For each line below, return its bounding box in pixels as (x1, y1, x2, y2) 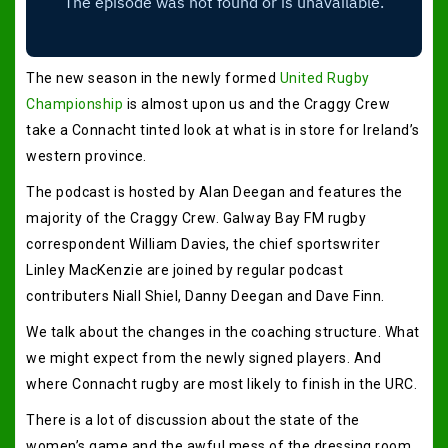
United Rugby (279, 69, 370, 86)
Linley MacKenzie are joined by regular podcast (26, 261, 343, 278)
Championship (26, 95, 123, 112)
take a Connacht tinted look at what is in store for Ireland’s (26, 121, 420, 138)
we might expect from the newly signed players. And (26, 349, 381, 366)
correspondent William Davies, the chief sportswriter (26, 235, 380, 252)
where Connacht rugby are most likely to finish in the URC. (26, 375, 417, 392)
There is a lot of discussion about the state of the (26, 411, 360, 428)
